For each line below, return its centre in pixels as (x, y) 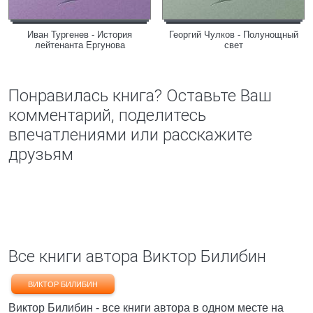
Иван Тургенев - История (80, 35)
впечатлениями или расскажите (130, 135)
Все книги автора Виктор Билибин (137, 256)
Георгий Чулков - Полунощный (233, 35)
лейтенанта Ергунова (80, 45)
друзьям (41, 154)
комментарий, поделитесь (107, 115)
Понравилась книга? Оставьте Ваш (140, 96)
